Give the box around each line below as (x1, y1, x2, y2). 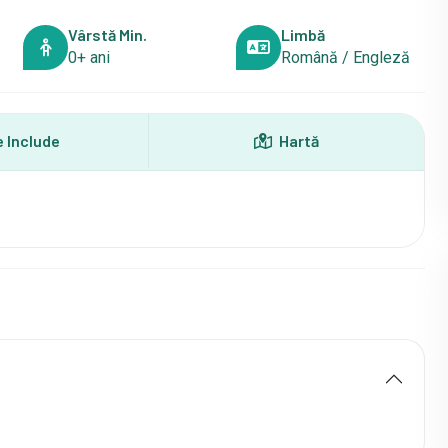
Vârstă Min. (68, 25, 148, 44)
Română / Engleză (280, 48, 410, 67)
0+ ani (68, 48, 111, 67)
